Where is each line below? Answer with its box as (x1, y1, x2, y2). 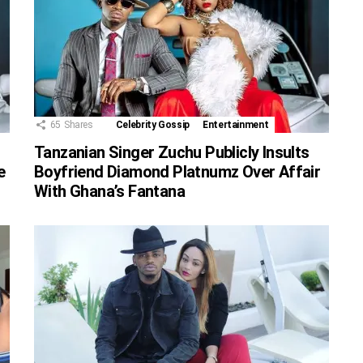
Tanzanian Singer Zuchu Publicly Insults (34, 143, 310, 163)
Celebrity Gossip (115, 119, 190, 131)
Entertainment (203, 119, 269, 131)
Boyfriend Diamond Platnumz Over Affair (34, 162, 321, 182)
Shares (63, 119, 93, 131)
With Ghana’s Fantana (34, 181, 185, 202)
